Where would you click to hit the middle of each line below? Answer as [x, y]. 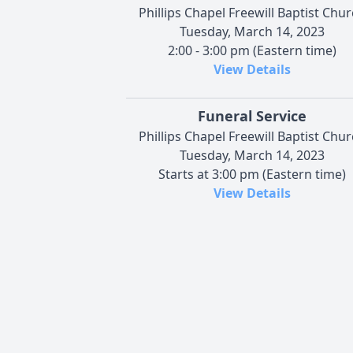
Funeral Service [252, 115]
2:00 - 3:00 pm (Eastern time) [252, 50]
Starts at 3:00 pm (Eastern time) [252, 174]
